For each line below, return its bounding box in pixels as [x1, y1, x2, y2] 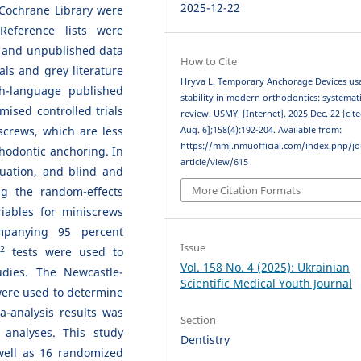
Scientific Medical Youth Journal [180, 276, 353, 292]
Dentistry [180, 332, 230, 348]
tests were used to [4, 244, 124, 260]
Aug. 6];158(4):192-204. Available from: [180, 123, 342, 135]
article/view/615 [180, 156, 249, 168]
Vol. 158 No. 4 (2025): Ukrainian [180, 259, 351, 276]
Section [180, 313, 217, 328]
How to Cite [180, 53, 238, 68]
